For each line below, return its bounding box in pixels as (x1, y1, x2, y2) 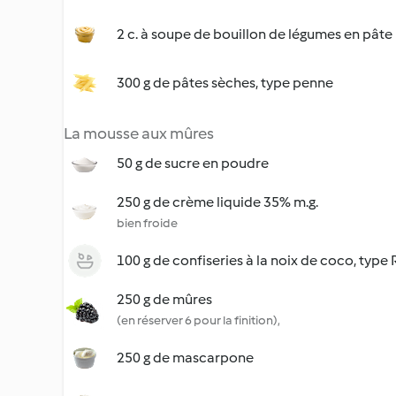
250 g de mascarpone (117, 349, 254, 366)
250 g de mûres (117, 291, 212, 308)
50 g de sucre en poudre (117, 155, 269, 171)
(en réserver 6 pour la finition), (117, 313, 280, 328)
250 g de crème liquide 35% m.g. (117, 194, 318, 210)
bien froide (117, 216, 178, 231)
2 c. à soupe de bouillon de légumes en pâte (117, 26, 392, 42)
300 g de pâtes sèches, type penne (117, 74, 333, 91)
